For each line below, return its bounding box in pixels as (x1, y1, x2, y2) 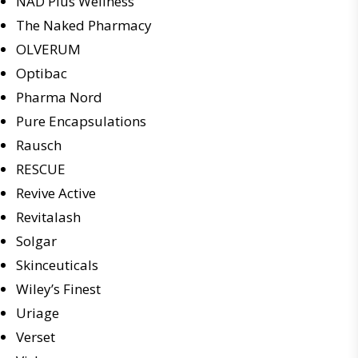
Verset (16, 328, 55, 346)
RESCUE (16, 160, 66, 178)
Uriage (16, 304, 59, 322)
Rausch (16, 136, 62, 154)
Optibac (16, 64, 67, 82)
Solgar (16, 232, 57, 250)
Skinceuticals (16, 256, 98, 274)
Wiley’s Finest (16, 280, 101, 298)
